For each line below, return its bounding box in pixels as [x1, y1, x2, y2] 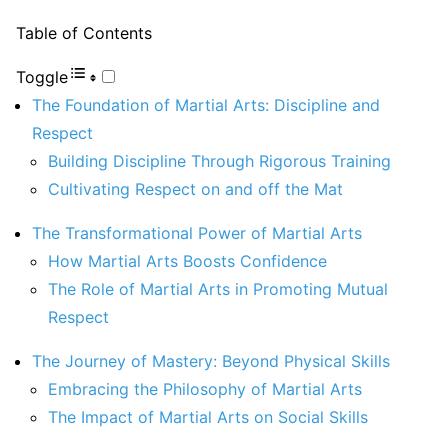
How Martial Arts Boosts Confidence [48, 251, 327, 272]
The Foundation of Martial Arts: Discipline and [32, 95, 380, 116]
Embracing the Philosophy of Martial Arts [48, 379, 362, 400]
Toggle [16, 67, 68, 88]
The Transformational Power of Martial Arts [32, 223, 362, 244]
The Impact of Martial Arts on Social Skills [48, 407, 368, 428]
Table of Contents [16, 23, 152, 44]
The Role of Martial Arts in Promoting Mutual [48, 279, 388, 300]
